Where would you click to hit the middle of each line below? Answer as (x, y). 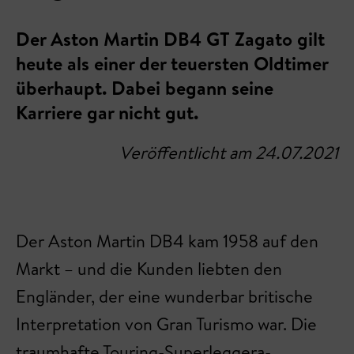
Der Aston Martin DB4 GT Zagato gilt (170, 39)
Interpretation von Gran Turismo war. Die (166, 324)
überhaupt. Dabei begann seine (145, 88)
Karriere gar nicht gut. (107, 112)
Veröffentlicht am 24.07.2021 (229, 153)
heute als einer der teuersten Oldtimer (172, 63)
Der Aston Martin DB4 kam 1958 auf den (167, 241)
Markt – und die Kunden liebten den (149, 269)
